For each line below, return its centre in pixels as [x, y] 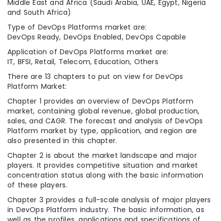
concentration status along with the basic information [106, 175]
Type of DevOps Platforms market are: [77, 27]
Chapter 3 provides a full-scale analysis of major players [109, 200]
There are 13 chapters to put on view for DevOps [95, 77]
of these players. [37, 185]
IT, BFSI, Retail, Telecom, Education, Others [83, 62]
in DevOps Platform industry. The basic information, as [106, 210]
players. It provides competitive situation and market [103, 166]
